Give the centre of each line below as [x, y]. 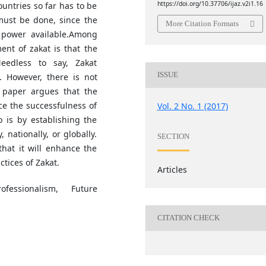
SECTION [173, 137]
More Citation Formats [202, 23]
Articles [172, 169]
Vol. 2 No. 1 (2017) [192, 106]
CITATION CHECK [188, 218]
